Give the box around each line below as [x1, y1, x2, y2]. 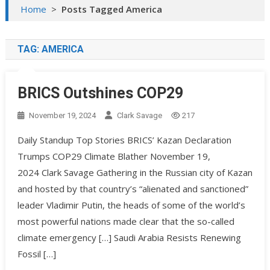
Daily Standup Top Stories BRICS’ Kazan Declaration [17, 134, 231, 146]
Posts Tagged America [61, 3, 162, 16]
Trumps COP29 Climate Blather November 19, [17, 150, 210, 163]
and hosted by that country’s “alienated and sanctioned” [17, 183, 248, 195]
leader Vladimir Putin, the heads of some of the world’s [17, 199, 245, 212]
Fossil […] [17, 248, 56, 260]
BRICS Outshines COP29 [17, 84, 183, 102]
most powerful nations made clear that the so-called [17, 215, 234, 228]
